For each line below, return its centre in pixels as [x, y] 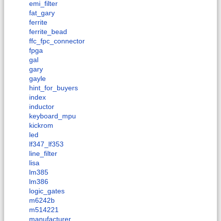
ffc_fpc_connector [57, 41]
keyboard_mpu [53, 116]
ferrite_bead [48, 31]
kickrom [41, 125]
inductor [42, 106]
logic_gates [47, 191]
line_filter [43, 153]
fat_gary [42, 13]
